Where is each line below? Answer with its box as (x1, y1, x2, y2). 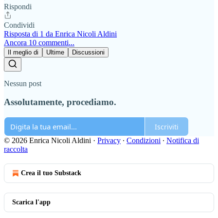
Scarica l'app (12, 199, 51, 206)
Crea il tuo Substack (21, 169, 81, 177)
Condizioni (127, 136, 161, 145)
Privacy (97, 136, 121, 145)
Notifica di (166, 136, 199, 145)
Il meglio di (8, 48, 38, 56)
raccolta (4, 145, 28, 153)
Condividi (4, 20, 35, 29)
